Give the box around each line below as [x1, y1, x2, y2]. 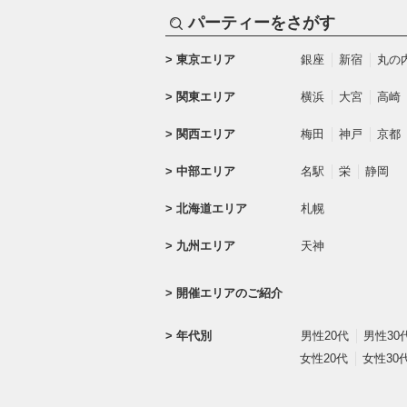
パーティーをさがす [187, 14, 335, 32]
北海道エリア [175, 201, 247, 215]
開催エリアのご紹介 [175, 286, 283, 301]
